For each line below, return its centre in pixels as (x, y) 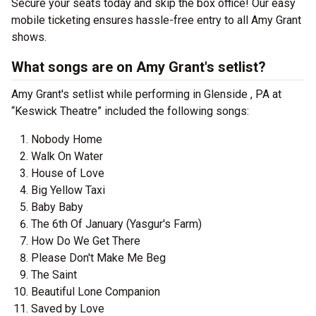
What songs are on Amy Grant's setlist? (139, 67)
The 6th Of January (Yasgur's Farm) (116, 224)
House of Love (68, 174)
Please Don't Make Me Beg (98, 258)
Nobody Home (67, 140)
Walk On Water (67, 157)
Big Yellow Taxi (68, 190)
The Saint (54, 275)
